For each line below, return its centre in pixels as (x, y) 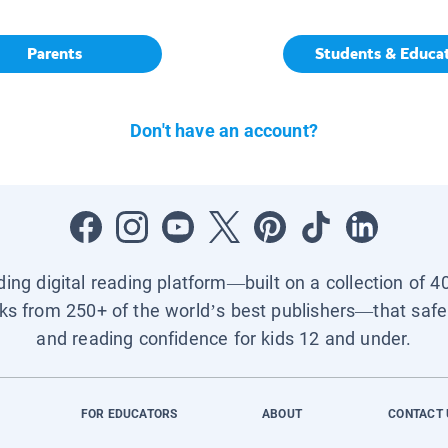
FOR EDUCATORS (129, 413)
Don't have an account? (224, 130)
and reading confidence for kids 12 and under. (224, 338)
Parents (54, 53)
